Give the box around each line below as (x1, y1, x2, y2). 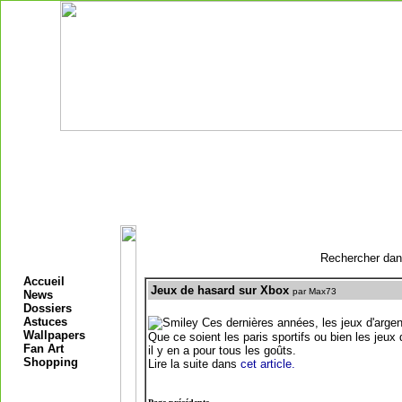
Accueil (23, 275, 65, 288)
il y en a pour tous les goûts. (147, 344, 296, 357)
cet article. (240, 357, 295, 371)
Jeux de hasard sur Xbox (150, 284, 289, 297)
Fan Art (23, 342, 64, 355)
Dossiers (23, 301, 72, 315)
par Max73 (292, 286, 336, 296)
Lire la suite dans (147, 357, 240, 371)
